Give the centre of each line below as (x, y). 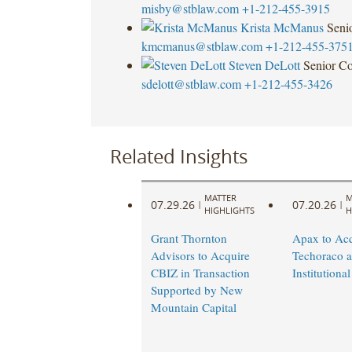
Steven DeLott (264, 64)
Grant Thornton (189, 238)
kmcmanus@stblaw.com (202, 46)
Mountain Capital (193, 308)
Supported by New (196, 290)
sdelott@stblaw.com (191, 83)
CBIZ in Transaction (200, 273)
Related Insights (178, 156)
